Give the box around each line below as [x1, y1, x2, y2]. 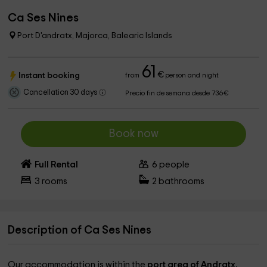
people [157, 160, 190, 169]
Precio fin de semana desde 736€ [125, 90, 229, 97]
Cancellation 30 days [23, 89, 100, 97]
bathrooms [157, 177, 205, 186]
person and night [163, 72, 219, 79]
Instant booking [18, 72, 80, 80]
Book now [108, 128, 159, 139]
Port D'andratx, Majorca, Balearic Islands [17, 32, 173, 40]
